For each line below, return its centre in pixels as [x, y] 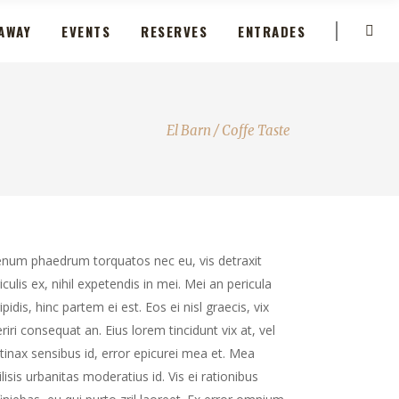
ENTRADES [272, 31]
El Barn [189, 130]
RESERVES [174, 31]
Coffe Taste [256, 130]
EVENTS [86, 31]
